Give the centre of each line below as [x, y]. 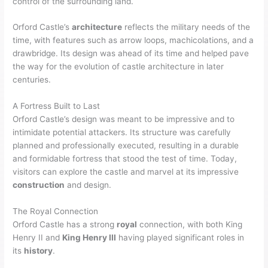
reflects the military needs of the [186, 27]
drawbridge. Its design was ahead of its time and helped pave [131, 54]
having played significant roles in [180, 238]
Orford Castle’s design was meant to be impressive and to [124, 119]
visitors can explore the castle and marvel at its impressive [126, 172]
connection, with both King [190, 225]
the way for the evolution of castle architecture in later [118, 67]
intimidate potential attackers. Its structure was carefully [122, 133]
